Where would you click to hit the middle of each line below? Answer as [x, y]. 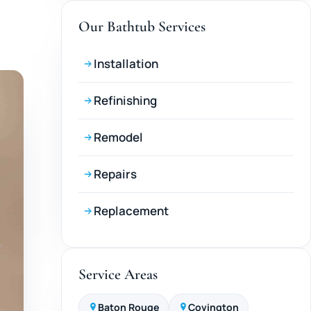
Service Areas [118, 274]
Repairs [115, 174]
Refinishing [125, 100]
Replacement [131, 210]
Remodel [118, 137]
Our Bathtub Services [142, 26]
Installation [126, 63]
